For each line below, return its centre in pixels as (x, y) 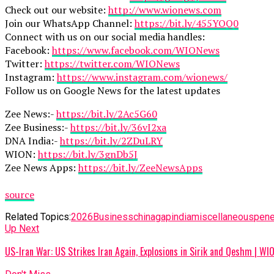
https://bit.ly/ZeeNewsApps (140, 167)
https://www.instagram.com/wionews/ (142, 77)
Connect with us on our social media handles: (105, 36)
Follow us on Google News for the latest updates (113, 90)
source (20, 194)
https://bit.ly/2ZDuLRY (111, 140)
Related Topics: (38, 217)
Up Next (22, 228)
